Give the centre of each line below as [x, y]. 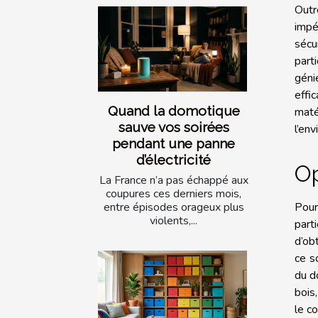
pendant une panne [174, 144]
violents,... [174, 221]
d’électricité [174, 160]
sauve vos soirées [174, 127]
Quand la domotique [174, 111]
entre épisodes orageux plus [174, 208]
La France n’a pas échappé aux [174, 181]
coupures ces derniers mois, [174, 194]
